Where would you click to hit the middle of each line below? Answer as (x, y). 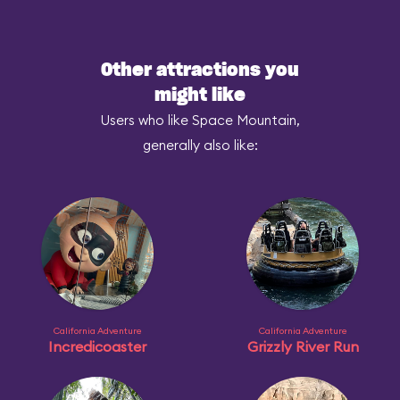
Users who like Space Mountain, (200, 120)
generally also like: (200, 145)
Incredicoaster (97, 346)
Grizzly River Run (303, 346)
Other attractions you (200, 71)
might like (200, 96)
